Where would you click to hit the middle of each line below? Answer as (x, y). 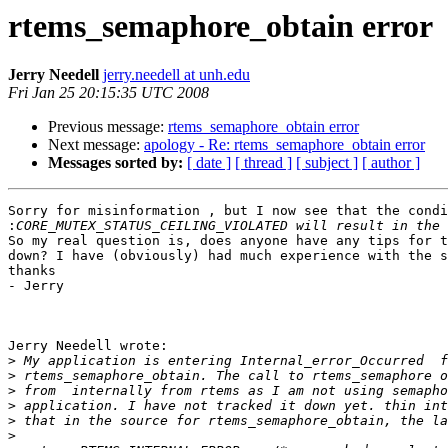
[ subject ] (327, 163)
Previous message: (108, 127)
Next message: (96, 145)
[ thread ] (263, 163)
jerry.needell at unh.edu (176, 75)
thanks (32, 271)
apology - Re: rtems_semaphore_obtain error (284, 145)
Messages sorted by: (115, 163)
